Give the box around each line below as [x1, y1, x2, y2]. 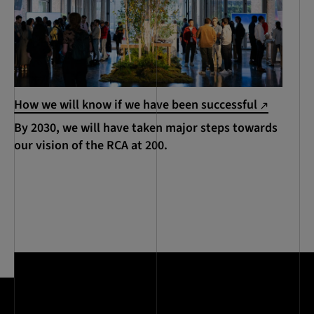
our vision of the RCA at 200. [14, 137, 168, 155]
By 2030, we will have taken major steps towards [14, 119, 278, 137]
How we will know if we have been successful [14, 96, 260, 114]
